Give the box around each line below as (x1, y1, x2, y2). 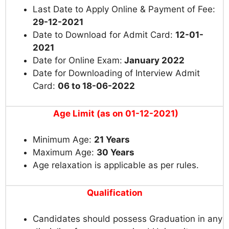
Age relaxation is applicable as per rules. (33, 159, 199, 170)
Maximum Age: (33, 147, 97, 157)
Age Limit (51, 108, 97, 119)
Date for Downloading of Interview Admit (33, 67, 200, 78)
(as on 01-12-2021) (96, 108, 178, 119)
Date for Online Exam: (33, 55, 122, 65)
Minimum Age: (33, 134, 94, 145)
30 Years (97, 147, 134, 157)
